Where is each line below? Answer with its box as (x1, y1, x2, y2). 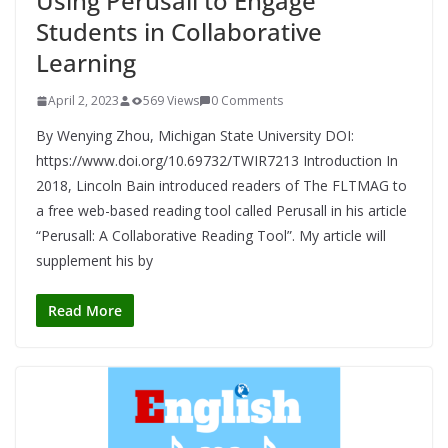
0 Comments (211, 92, 283, 110)
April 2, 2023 (48, 92, 119, 110)
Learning (36, 46, 136, 80)
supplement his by (36, 251, 153, 271)
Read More (48, 301, 122, 321)
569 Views (143, 92, 199, 110)
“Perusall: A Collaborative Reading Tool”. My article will (36, 226, 386, 246)
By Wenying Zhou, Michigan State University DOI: (36, 126, 354, 146)
